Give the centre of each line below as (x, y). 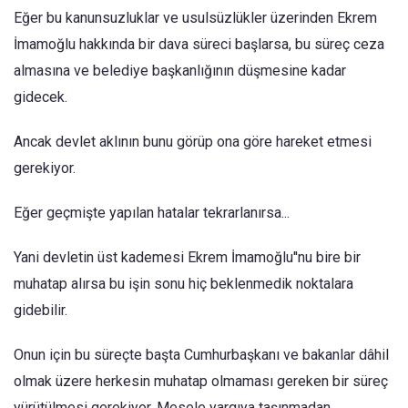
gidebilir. (42, 310)
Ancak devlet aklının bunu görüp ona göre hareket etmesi (193, 142)
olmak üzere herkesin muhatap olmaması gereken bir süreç (201, 381)
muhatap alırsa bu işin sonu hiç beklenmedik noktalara (184, 284)
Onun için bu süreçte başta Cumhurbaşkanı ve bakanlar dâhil (201, 355)
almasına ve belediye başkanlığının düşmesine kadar (180, 71)
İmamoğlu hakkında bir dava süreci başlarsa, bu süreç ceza (199, 44)
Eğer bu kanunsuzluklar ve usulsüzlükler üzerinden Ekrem (195, 18)
